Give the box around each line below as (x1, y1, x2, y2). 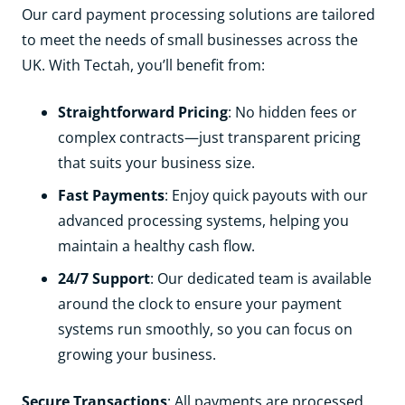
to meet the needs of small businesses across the (22, 29, 358, 50)
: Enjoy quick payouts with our (165, 184, 368, 205)
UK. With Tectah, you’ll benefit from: (22, 54, 265, 75)
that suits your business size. (58, 152, 255, 173)
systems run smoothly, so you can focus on (58, 318, 353, 339)
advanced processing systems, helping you (58, 210, 349, 231)
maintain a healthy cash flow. (58, 235, 255, 256)
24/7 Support (58, 268, 150, 288)
